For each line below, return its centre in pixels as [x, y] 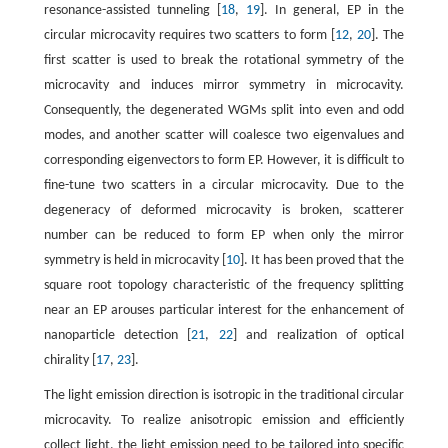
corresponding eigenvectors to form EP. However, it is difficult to [224, 160]
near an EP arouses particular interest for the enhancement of [224, 310]
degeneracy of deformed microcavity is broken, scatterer [224, 210]
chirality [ [69, 360]
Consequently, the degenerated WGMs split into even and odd [224, 110]
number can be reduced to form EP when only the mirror [224, 235]
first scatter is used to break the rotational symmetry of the [224, 60]
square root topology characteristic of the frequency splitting [224, 285]
